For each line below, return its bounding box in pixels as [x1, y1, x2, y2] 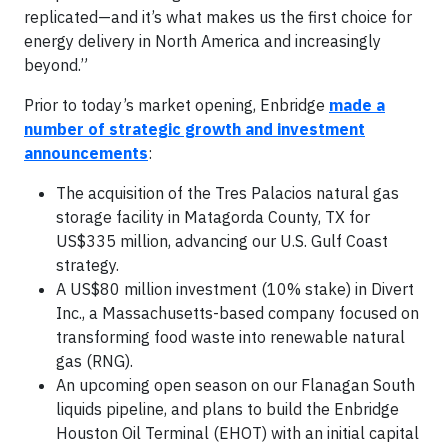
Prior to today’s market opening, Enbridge [24, 95, 329, 116]
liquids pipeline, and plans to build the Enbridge [56, 399, 399, 420]
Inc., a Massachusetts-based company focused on [56, 303, 419, 324]
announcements [24, 143, 148, 164]
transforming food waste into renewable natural [56, 327, 405, 348]
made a [329, 95, 385, 116]
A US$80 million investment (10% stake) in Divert [56, 279, 414, 300]
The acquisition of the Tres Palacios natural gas [56, 183, 399, 204]
